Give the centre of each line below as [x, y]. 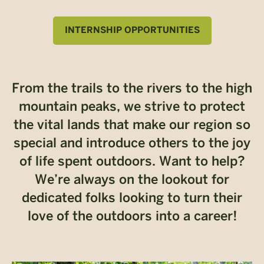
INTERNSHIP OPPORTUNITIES [132, 31]
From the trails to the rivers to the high [132, 89]
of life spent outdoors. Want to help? [132, 162]
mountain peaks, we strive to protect [132, 108]
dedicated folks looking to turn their [132, 199]
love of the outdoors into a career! [132, 217]
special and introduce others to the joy [132, 144]
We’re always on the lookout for [132, 181]
